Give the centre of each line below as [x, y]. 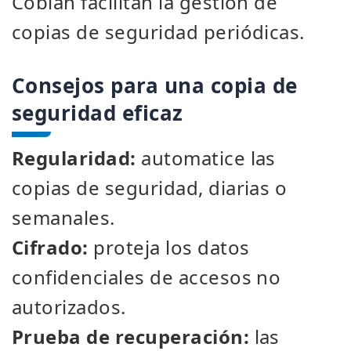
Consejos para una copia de [155, 85]
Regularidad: [74, 158]
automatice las [206, 158]
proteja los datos [169, 247]
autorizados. [69, 307]
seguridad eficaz [98, 113]
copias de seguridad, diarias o [150, 188]
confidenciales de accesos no [147, 277]
